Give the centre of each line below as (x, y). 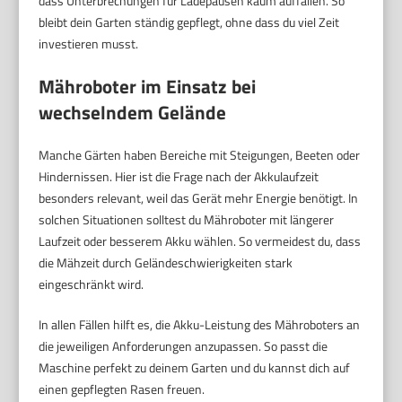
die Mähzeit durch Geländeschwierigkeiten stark (166, 262)
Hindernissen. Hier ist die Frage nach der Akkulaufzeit (179, 176)
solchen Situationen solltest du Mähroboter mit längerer (187, 219)
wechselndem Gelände (133, 112)
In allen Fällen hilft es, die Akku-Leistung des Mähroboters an (200, 324)
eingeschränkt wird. (92, 284)
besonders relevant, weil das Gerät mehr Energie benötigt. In (199, 197)
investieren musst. (89, 43)
